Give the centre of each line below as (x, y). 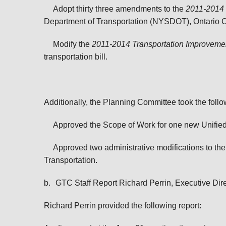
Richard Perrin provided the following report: (123, 206)
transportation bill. (76, 57)
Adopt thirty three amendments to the (119, 9)
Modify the (72, 44)
